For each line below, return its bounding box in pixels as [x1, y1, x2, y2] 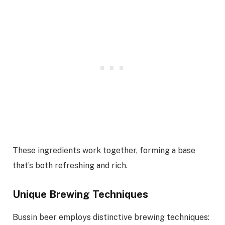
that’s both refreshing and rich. [13, 160, 128, 170]
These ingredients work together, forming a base [13, 145, 195, 155]
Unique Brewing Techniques [13, 188, 148, 201]
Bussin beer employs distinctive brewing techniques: [13, 212, 209, 222]
